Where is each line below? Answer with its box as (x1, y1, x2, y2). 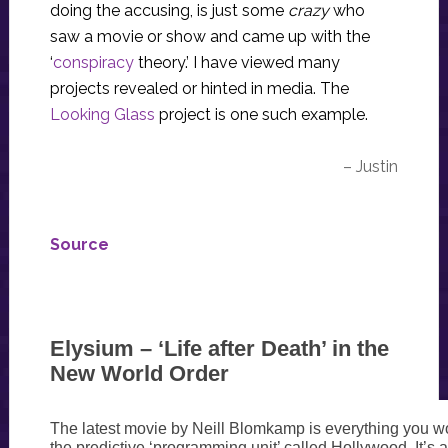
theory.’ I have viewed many (133, 53, 340, 72)
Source (49, 235, 109, 254)
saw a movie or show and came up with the (49, 27, 370, 46)
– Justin (343, 157, 399, 176)
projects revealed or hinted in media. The (49, 79, 349, 98)
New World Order (49, 361, 229, 386)
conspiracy (52, 53, 134, 72)
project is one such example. (154, 105, 372, 124)
